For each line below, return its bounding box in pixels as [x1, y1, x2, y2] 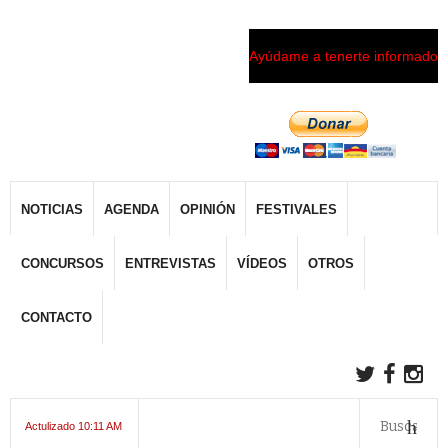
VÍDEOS [237, 256, 287, 271]
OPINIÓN [180, 202, 235, 217]
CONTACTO [21, 310, 92, 325]
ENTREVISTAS [125, 256, 216, 271]
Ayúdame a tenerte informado [249, 48, 438, 64]
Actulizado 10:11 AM [25, 420, 122, 432]
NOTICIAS [21, 202, 83, 217]
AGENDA [104, 202, 159, 217]
